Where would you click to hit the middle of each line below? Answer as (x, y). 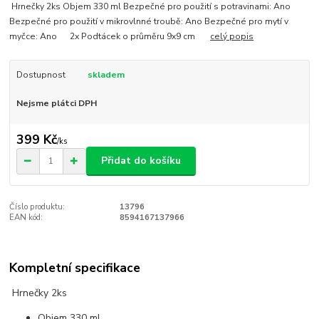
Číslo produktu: (37, 206)
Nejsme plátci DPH (56, 104)
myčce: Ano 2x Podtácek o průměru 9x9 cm (110, 37)
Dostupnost (41, 75)
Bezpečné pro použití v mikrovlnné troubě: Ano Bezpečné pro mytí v (149, 22)
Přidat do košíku (141, 161)
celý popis (232, 37)
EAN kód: (26, 217)
